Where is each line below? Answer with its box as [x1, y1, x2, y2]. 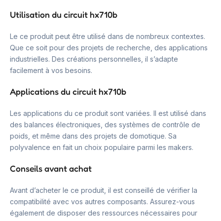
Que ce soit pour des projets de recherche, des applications [10, 43, 208, 52]
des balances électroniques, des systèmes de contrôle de [10, 120, 200, 129]
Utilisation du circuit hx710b [10, 9, 117, 20]
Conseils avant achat [10, 163, 92, 174]
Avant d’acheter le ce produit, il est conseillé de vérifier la [10, 185, 197, 194]
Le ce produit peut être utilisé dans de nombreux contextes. [10, 32, 205, 40]
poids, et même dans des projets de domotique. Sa [10, 131, 177, 140]
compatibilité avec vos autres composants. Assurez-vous [10, 197, 195, 206]
